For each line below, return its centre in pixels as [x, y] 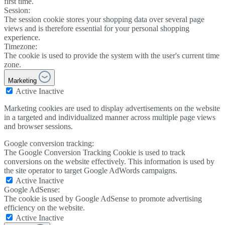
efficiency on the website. [44, 207]
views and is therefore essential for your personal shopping [97, 28]
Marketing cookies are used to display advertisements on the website [112, 108]
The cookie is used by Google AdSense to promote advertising [103, 198]
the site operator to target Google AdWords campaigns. [91, 170]
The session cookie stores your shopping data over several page [104, 19]
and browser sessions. [38, 126]
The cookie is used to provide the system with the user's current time [112, 55]
